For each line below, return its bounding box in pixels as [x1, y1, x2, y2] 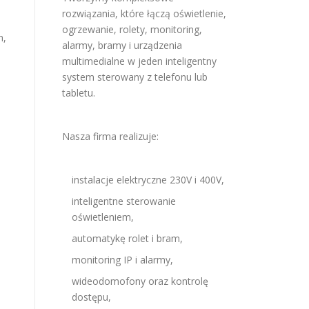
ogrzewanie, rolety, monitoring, [62, 23, 202, 36]
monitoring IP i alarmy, [72, 253, 173, 266]
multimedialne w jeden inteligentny [62, 54, 217, 68]
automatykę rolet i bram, [72, 232, 183, 245]
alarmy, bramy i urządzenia [62, 39, 182, 52]
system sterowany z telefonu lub [62, 70, 208, 83]
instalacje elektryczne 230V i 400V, [72, 173, 224, 186]
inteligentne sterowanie [72, 195, 176, 208]
